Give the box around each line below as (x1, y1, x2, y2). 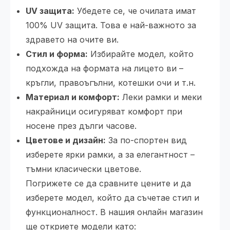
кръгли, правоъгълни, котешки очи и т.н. (26, 78, 196, 88)
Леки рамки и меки (120, 92, 202, 103)
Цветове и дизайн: (26, 135, 106, 146)
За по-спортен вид (106, 135, 187, 146)
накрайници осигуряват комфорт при (26, 106, 182, 117)
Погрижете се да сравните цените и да (26, 178, 191, 189)
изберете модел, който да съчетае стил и (26, 193, 199, 203)
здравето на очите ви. (26, 34, 119, 45)
